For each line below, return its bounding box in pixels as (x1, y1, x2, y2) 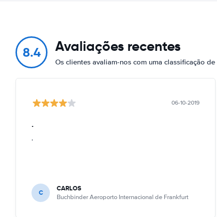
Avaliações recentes (55, 37, 181, 55)
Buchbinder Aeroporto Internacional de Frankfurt (57, 193, 188, 201)
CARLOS (57, 183, 81, 193)
